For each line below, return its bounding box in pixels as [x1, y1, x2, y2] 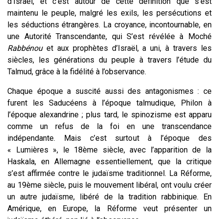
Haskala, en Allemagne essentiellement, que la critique [7, 156, 212, 166]
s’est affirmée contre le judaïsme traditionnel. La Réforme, [7, 168, 212, 178]
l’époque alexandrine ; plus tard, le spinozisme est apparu [7, 109, 212, 119]
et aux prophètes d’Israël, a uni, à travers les [43, 43, 212, 53]
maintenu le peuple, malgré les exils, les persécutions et [7, 8, 212, 18]
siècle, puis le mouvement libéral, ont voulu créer [41, 180, 212, 190]
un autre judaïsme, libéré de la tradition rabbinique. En [7, 192, 212, 201]
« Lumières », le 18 [7, 145, 83, 154]
